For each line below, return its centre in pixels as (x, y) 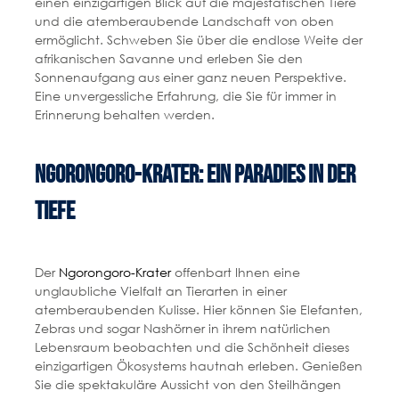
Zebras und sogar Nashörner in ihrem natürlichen (182, 329)
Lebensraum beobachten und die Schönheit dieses (191, 347)
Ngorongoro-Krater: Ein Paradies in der (195, 175)
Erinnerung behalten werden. (124, 115)
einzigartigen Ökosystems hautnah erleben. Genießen (198, 366)
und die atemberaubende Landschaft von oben (184, 21)
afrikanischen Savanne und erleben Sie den (168, 59)
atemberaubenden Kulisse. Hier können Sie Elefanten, (198, 310)
